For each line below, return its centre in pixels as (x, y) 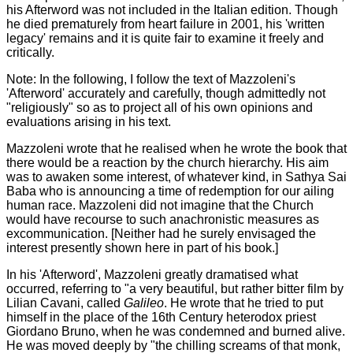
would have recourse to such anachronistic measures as (163, 219)
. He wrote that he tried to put (243, 303)
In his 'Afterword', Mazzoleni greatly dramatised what (152, 275)
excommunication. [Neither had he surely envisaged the (161, 234)
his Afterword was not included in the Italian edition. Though (172, 10)
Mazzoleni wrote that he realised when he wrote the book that (176, 149)
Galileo (144, 303)
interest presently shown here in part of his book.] (142, 248)
